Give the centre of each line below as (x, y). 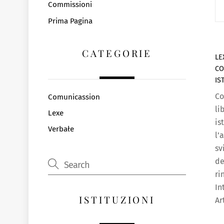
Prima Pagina (70, 21)
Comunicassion (74, 97)
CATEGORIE (117, 53)
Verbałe (61, 129)
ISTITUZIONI (117, 199)
